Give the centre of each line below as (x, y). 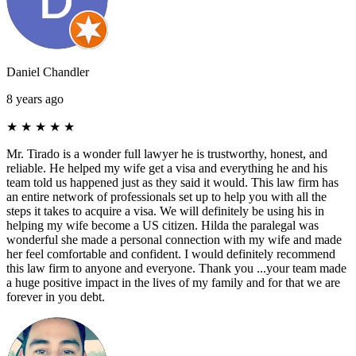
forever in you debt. (56, 296)
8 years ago (35, 99)
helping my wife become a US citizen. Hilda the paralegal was (163, 225)
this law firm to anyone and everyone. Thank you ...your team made (176, 268)
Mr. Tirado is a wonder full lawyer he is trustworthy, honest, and (167, 153)
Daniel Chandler (48, 72)
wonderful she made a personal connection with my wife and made (174, 239)
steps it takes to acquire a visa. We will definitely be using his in (165, 211)
